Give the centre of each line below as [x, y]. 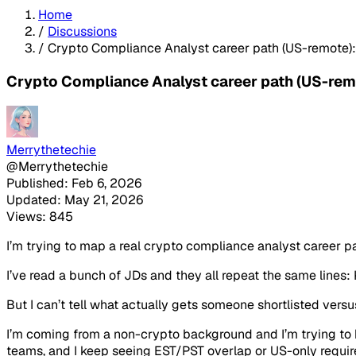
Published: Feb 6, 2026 [74, 184]
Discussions [82, 31]
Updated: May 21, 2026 [75, 200]
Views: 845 [40, 217]
